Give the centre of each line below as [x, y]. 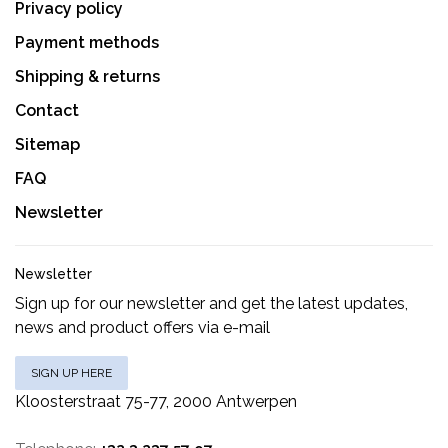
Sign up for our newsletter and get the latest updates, [211, 303]
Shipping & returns [87, 76]
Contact [47, 110]
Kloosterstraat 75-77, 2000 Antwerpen [156, 401]
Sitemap [47, 144]
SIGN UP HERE [71, 372]
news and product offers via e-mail [142, 327]
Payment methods [87, 42]
